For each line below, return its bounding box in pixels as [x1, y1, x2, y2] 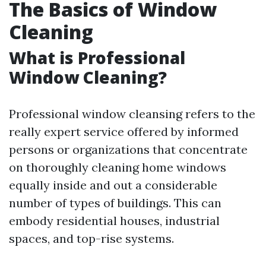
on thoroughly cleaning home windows [9, 160, 226, 175]
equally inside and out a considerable [9, 178, 217, 192]
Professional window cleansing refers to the [9, 106, 255, 121]
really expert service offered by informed [9, 124, 239, 139]
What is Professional [9, 46, 185, 69]
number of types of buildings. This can [9, 195, 221, 210]
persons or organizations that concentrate [9, 142, 248, 157]
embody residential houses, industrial [9, 213, 220, 228]
